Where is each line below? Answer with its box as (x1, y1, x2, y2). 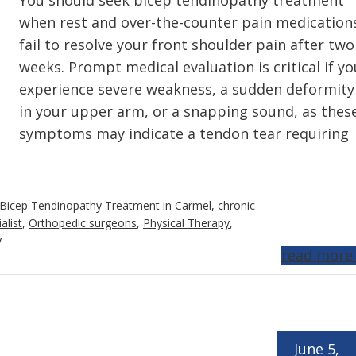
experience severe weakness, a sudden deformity (19, 79, 354, 99)
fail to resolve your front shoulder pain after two (19, 35, 354, 54)
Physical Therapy (143, 215, 230, 230)
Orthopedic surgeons (29, 215, 137, 230)
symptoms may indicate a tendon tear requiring (19, 124, 349, 143)
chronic (218, 198, 255, 213)
